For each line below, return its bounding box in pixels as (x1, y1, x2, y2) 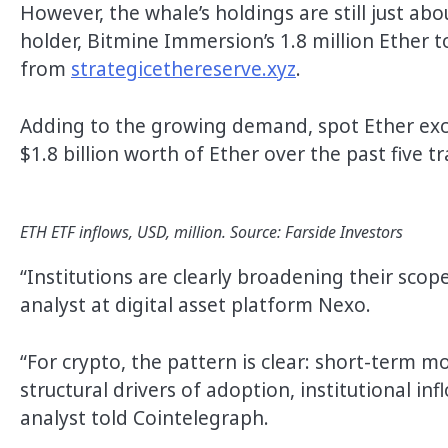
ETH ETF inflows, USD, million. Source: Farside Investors (20, 221, 403, 244)
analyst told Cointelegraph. (20, 404, 269, 431)
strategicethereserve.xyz (71, 56, 296, 83)
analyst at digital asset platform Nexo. (20, 292, 371, 319)
